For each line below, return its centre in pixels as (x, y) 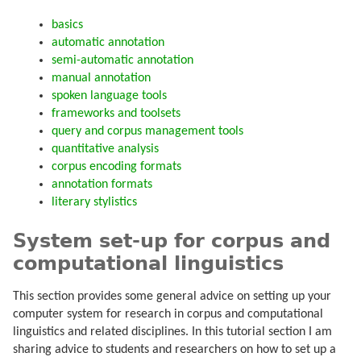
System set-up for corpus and (172, 241)
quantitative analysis (105, 149)
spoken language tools (109, 96)
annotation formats (102, 185)
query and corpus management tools (147, 132)
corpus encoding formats (116, 167)
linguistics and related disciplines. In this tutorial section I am (172, 332)
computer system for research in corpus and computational (168, 314)
